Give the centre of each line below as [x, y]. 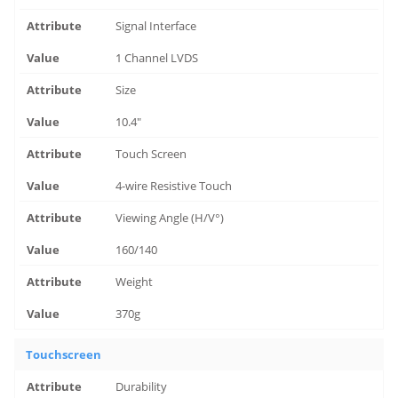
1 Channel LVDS [157, 58]
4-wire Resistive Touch [174, 186]
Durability [142, 386]
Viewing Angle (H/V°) [170, 218]
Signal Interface [156, 26]
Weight [135, 282]
